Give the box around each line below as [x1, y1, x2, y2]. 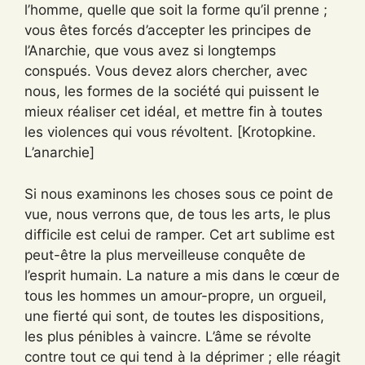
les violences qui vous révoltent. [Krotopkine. [24, 124, 316, 140]
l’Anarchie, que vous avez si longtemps [24, 42, 276, 59]
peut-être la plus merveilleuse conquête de [24, 246, 306, 263]
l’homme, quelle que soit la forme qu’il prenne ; [24, 2, 328, 18]
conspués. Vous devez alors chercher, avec [24, 63, 307, 79]
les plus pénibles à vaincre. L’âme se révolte [24, 328, 311, 345]
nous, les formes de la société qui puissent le [24, 83, 319, 99]
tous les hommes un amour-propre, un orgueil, [24, 287, 327, 304]
